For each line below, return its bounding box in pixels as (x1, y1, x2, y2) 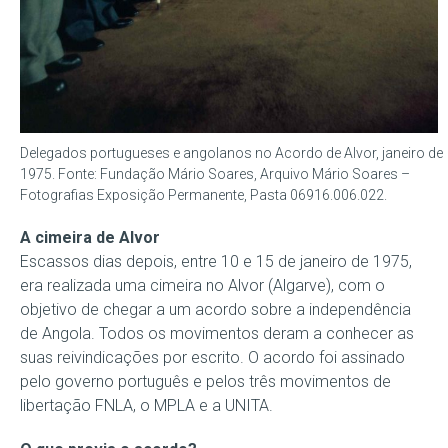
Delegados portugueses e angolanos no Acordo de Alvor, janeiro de (20, 144, 443, 161)
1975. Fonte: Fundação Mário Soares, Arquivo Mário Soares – (20, 165, 410, 182)
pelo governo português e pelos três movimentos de (20, 371, 391, 391)
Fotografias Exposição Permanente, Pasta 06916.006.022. (20, 186, 387, 203)
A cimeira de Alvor (20, 227, 160, 247)
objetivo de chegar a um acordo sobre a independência (20, 299, 411, 319)
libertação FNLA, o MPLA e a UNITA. (20, 395, 273, 415)
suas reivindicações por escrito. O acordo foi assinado (20, 347, 405, 367)
